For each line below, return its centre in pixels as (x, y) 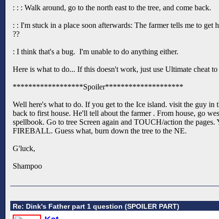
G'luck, (24, 148)
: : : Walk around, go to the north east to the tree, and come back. (112, 7)
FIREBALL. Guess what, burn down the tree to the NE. (100, 131)
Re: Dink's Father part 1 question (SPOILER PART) (96, 207)
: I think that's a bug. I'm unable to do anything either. (96, 51)
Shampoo (27, 166)
